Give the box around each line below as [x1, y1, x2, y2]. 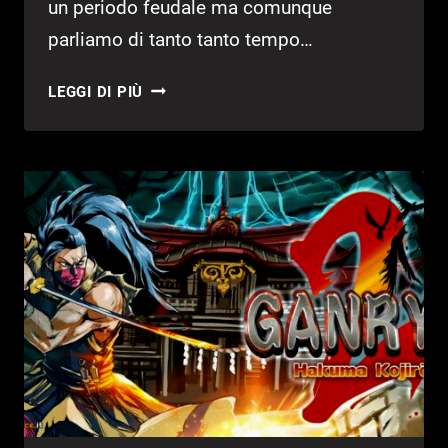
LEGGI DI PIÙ [48, 82, 144, 101]
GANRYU [143, 77, 207, 96]
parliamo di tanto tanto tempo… [48, 27, 313, 51]
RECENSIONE [143, 152, 240, 171]
